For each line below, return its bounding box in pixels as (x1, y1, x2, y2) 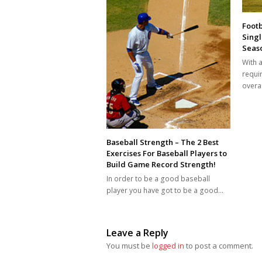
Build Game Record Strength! (106, 159, 216, 170)
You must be (106, 240, 152, 251)
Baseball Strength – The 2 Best (106, 137, 219, 148)
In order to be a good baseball (106, 174, 210, 184)
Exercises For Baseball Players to (106, 148, 227, 159)
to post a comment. (184, 240, 253, 251)
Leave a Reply (106, 226, 168, 240)
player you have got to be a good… (106, 185, 223, 196)
